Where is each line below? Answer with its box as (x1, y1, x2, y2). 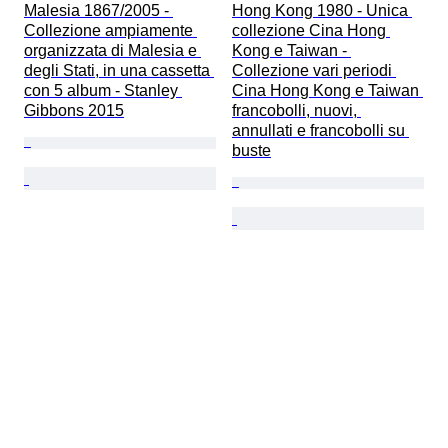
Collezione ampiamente (24, 22, 197, 40)
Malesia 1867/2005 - (24, 2, 173, 20)
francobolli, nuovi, (232, 102, 361, 120)
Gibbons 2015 (24, 102, 124, 120)
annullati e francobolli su (232, 122, 409, 140)
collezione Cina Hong (232, 22, 390, 40)
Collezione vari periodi (232, 62, 396, 80)
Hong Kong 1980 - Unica (232, 2, 412, 20)
